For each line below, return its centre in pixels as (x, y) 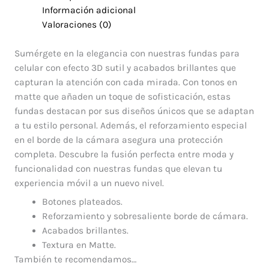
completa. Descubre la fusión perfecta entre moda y (124, 154)
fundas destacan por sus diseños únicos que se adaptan (134, 111)
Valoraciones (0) (77, 25)
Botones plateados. (83, 202)
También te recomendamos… (75, 260)
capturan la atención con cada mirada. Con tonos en (125, 82)
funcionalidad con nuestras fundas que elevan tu (118, 168)
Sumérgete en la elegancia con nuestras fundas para (127, 53)
